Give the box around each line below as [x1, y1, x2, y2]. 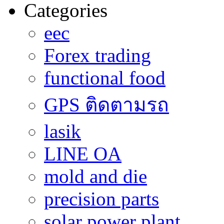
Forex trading [44, 44, 151, 66]
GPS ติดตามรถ [44, 94, 169, 116]
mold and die [44, 165, 147, 187]
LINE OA [44, 143, 121, 165]
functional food [44, 67, 165, 89]
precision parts [44, 188, 159, 210]
